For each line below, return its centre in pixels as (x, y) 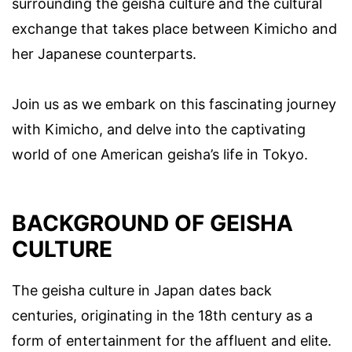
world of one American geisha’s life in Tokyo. (160, 155)
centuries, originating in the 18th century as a (162, 316)
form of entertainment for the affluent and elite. (172, 341)
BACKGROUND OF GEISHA (152, 224)
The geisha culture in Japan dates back (142, 291)
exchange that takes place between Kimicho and (174, 29)
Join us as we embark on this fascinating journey (174, 104)
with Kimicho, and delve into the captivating (159, 130)
